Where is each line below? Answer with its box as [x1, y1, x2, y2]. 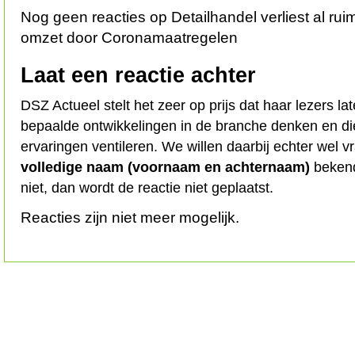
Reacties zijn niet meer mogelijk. [21, 208, 239, 226]
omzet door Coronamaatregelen [21, 29, 238, 46]
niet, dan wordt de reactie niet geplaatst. [21, 179, 273, 196]
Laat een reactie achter [21, 63, 256, 87]
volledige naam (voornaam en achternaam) [21, 158, 310, 175]
